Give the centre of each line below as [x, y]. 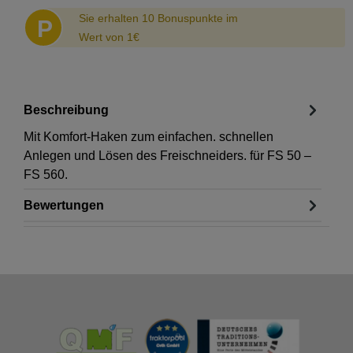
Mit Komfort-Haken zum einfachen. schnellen [149, 137]
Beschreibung [66, 110]
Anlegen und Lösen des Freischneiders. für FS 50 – [167, 156]
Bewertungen [64, 205]
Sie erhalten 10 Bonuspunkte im [158, 19]
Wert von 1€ [109, 37]
